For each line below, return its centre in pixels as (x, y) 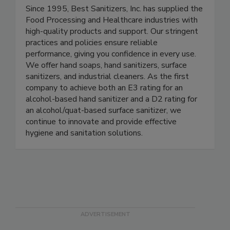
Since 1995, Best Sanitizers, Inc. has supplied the (114, 30)
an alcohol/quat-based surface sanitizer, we (103, 132)
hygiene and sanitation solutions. (84, 154)
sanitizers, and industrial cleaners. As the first (107, 98)
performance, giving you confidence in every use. (111, 75)
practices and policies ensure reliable (92, 64)
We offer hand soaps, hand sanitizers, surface (106, 87)
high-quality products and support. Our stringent (112, 53)
